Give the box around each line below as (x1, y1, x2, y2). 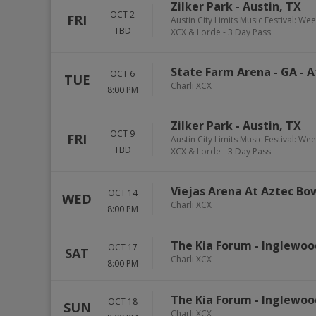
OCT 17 (107, 241, 138, 253)
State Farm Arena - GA (171, 64, 297, 80)
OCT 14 (107, 187, 138, 199)
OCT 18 (107, 296, 138, 308)
